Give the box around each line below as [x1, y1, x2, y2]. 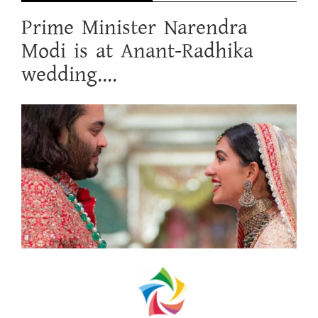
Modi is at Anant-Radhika [21, 36, 253, 66]
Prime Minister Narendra [21, 13, 248, 43]
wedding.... [21, 60, 117, 89]
